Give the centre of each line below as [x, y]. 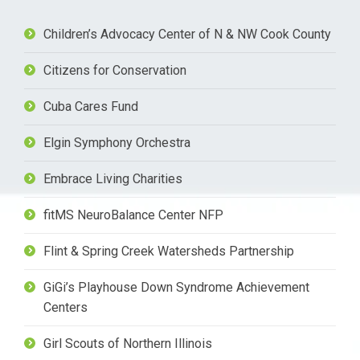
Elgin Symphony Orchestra [117, 143]
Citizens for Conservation [115, 71]
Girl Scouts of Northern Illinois [128, 344]
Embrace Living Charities [113, 179]
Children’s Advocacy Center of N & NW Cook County [187, 35]
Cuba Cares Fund [91, 107]
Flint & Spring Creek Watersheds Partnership [169, 252]
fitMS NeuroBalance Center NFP [133, 215]
